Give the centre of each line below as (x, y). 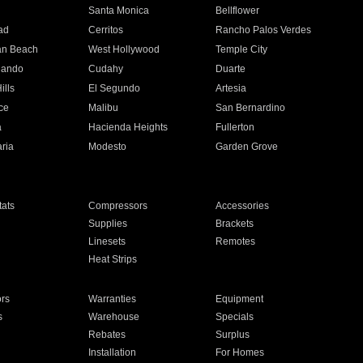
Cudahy (105, 69)
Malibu (103, 108)
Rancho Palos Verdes (264, 30)
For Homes (240, 352)
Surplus (233, 335)
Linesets (107, 241)
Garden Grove (247, 147)
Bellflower (238, 11)
